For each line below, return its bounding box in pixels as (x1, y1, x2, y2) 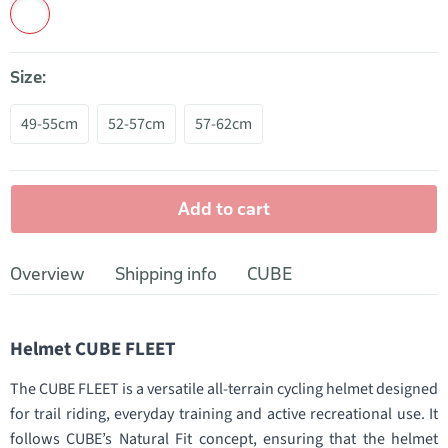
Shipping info (115, 263, 217, 285)
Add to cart (178, 197, 270, 220)
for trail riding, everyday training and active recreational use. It (10, 403, 438, 425)
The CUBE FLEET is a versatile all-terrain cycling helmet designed (10, 378, 438, 400)
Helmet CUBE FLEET (10, 336, 176, 363)
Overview (10, 263, 85, 285)
